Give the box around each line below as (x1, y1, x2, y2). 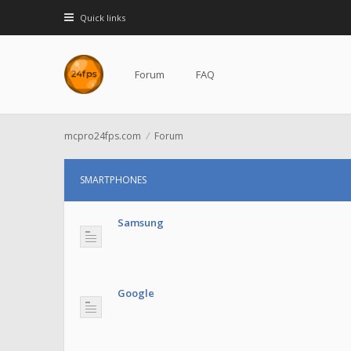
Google (118, 286, 154, 300)
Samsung (118, 215, 164, 230)
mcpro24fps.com (64, 129, 141, 143)
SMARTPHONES (80, 173, 147, 186)
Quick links (79, 12, 125, 24)
